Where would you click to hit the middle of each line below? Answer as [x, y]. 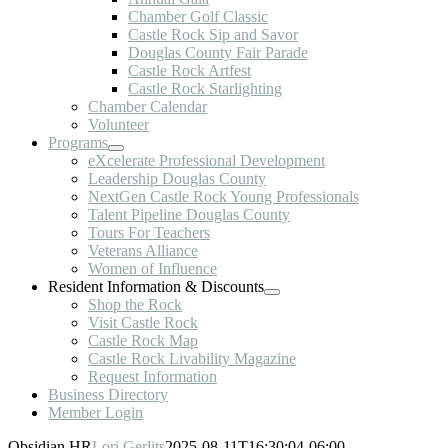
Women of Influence [152, 268]
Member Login [95, 412]
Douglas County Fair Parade [218, 52]
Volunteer [118, 124]
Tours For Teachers [149, 232]
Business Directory [108, 394]
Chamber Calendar [147, 106]
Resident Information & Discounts [156, 286]
